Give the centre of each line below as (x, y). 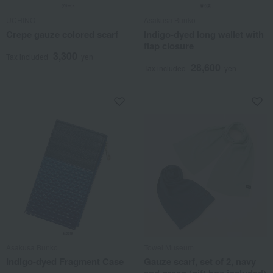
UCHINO (21, 20)
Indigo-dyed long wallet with (204, 34)
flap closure (169, 46)
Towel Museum (169, 247)
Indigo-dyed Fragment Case (65, 261)
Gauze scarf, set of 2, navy (200, 261)
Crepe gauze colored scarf (62, 34)
